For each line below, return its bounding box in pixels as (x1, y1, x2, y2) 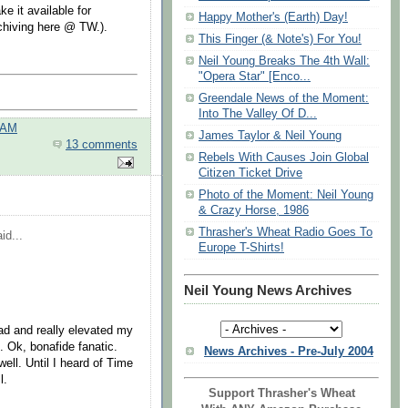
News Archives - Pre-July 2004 (204, 344, 373, 358)
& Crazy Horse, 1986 (199, 204, 309, 218)
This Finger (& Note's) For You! (199, 33, 362, 46)
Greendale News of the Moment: (199, 92, 369, 106)
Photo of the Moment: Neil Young (199, 189, 373, 202)
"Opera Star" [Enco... (199, 70, 311, 84)
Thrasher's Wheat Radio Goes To (199, 226, 372, 240)
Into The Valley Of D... (199, 107, 317, 121)
